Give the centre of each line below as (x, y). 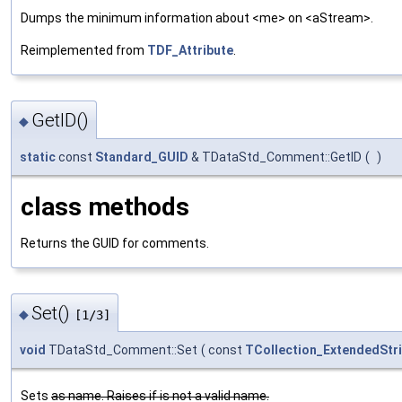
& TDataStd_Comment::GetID (275, 157)
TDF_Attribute (190, 51)
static (38, 157)
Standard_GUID (142, 157)
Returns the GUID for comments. (115, 244)
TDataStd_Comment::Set (122, 350)
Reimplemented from (84, 51)
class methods (105, 206)
